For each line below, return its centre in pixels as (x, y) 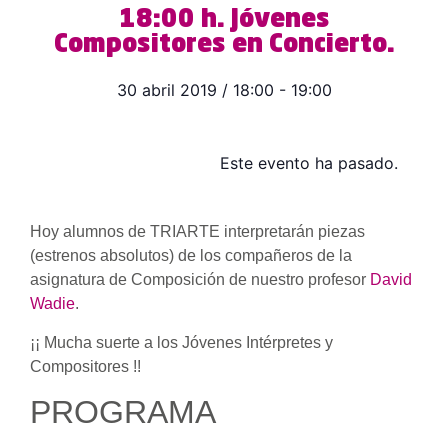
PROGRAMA (123, 412)
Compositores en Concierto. (224, 46)
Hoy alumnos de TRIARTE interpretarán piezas (197, 232)
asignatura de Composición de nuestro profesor (200, 280)
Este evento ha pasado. (309, 163)
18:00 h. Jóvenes (224, 21)
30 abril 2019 (166, 90)
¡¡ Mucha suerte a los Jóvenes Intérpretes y (181, 342)
